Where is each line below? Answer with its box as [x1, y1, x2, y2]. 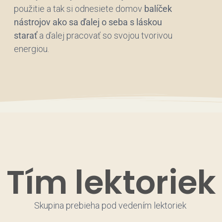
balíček [144, 3, 172, 14]
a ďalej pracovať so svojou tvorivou [37, 30, 173, 41]
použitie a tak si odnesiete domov [14, 3, 145, 14]
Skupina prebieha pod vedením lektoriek [34, 200, 186, 211]
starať [14, 30, 38, 41]
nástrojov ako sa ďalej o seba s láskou [14, 16, 163, 27]
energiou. [14, 43, 50, 54]
